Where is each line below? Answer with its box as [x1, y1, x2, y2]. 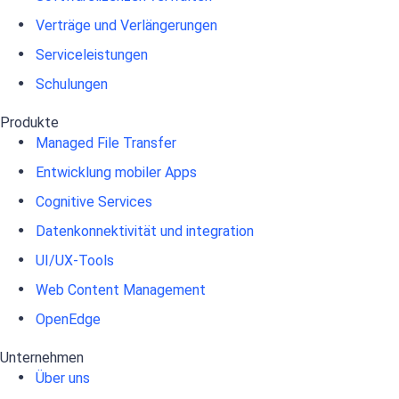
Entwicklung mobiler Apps [36, 163, 197, 181]
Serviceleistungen [36, 45, 148, 63]
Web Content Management [36, 281, 206, 298]
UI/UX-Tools [36, 251, 114, 269]
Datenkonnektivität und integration [36, 222, 254, 240]
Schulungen [36, 75, 108, 93]
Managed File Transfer [36, 134, 176, 151]
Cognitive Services [36, 192, 152, 210]
